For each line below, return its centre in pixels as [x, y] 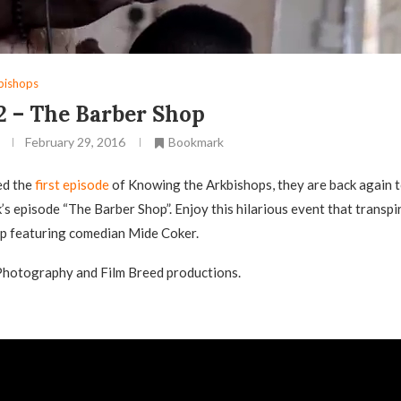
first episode [72, 185]
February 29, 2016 [75, 142]
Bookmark [196, 142]
